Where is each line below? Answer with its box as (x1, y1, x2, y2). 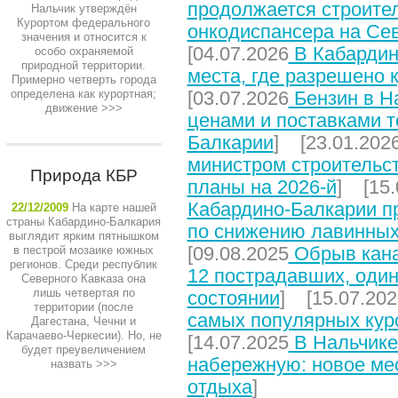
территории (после (34, 300, 133, 314)
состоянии (187, 287, 280, 309)
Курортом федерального (17, 16, 150, 29)
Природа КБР (29, 166, 138, 185)
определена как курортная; (11, 87, 156, 100)
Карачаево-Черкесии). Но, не (5, 329, 162, 342)
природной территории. (21, 59, 146, 72)
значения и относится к (20, 30, 147, 44)
